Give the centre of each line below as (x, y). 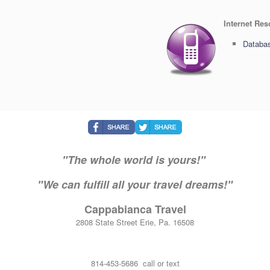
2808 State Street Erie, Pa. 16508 (135, 222)
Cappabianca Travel (135, 209)
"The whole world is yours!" (135, 160)
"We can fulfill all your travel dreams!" (135, 184)
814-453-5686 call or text (135, 263)
